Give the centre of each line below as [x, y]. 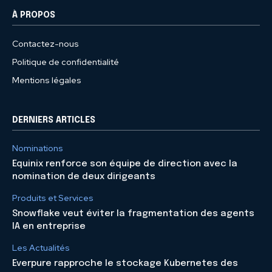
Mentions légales [47, 80]
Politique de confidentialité [66, 62]
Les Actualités [41, 248]
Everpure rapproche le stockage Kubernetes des [125, 264]
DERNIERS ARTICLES [54, 121]
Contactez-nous [46, 44]
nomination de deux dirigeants [84, 177]
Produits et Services [53, 198]
